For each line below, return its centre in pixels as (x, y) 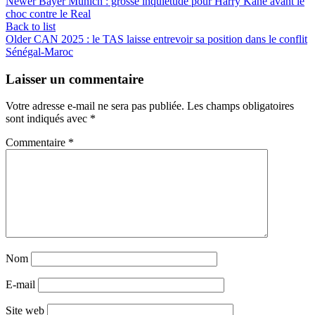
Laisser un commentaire (75, 79)
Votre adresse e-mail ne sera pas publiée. (95, 106)
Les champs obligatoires (240, 106)
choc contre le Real (48, 13)
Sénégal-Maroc (39, 51)
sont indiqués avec (48, 119)
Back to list (31, 26)
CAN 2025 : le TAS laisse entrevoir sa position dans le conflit (171, 39)
